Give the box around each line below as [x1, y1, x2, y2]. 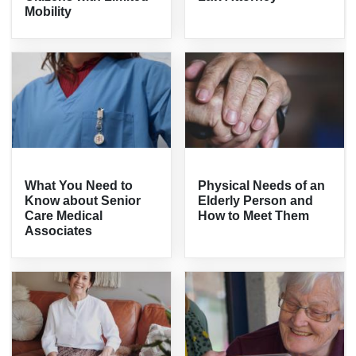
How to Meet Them [198, 209, 309, 223]
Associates [25, 224, 93, 238]
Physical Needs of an [198, 179, 325, 193]
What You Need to [25, 179, 133, 193]
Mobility [25, 4, 72, 18]
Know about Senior [25, 194, 141, 208]
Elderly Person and [198, 194, 313, 208]
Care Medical [25, 209, 103, 223]
